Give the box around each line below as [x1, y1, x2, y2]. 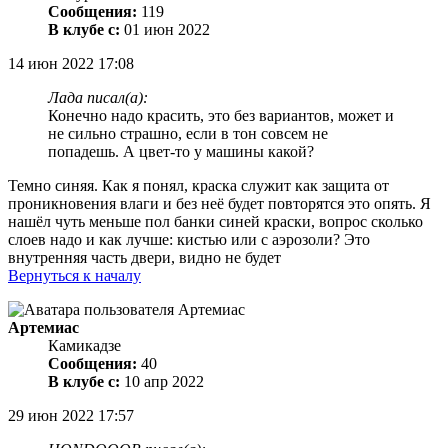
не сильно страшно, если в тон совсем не [48, 125, 328, 143]
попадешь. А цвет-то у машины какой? [48, 143, 314, 161]
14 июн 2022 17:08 [8, 55, 134, 73]
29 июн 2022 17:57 [8, 407, 134, 425]
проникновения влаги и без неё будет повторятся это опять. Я [8, 195, 431, 213]
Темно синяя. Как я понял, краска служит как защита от [8, 177, 389, 195]
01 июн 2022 [120, 21, 210, 39]
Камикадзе [48, 337, 121, 355]
